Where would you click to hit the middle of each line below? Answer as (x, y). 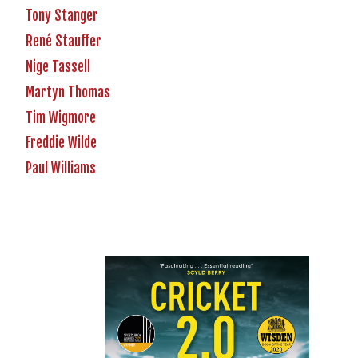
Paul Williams (61, 169)
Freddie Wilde (61, 143)
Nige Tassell (58, 67)
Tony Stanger (62, 16)
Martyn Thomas (68, 92)
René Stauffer (64, 42)
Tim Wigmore (61, 117)
